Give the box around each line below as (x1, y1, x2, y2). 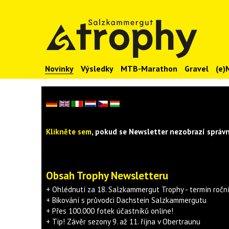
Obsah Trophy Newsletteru (45, 169, 168, 182)
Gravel (184, 63, 209, 74)
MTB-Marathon (120, 63, 177, 74)
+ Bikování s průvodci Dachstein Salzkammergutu (45, 195, 207, 205)
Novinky (44, 63, 74, 74)
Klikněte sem (45, 127, 91, 136)
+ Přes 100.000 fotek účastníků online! (45, 206, 173, 216)
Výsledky (80, 63, 113, 74)
